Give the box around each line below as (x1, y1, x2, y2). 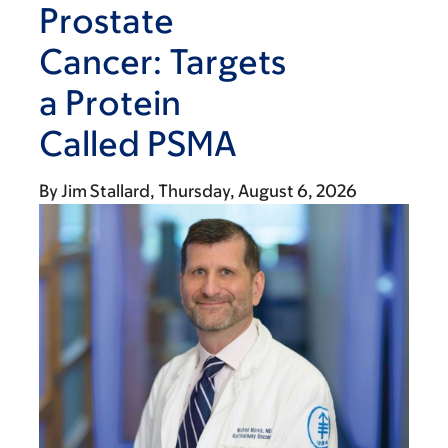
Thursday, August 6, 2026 (158, 181, 357, 201)
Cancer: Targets (39, 41, 286, 81)
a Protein (39, 82, 181, 122)
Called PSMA (39, 123, 237, 163)
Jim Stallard (61, 181, 150, 201)
